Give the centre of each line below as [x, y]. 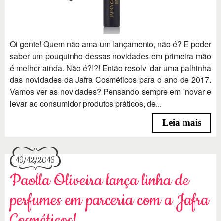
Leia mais [182, 123]
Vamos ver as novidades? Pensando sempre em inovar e [110, 91]
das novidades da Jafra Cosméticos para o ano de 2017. [110, 79]
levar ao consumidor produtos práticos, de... [86, 103]
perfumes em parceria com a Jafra [109, 201]
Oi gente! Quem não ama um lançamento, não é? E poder [110, 44]
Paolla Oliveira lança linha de [99, 181]
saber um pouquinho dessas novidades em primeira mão [110, 56]
